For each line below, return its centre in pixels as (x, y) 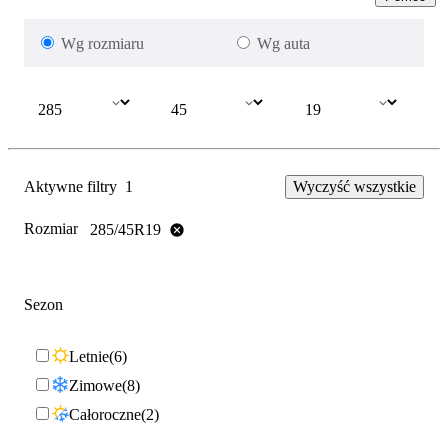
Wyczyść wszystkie (354, 187)
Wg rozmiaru (102, 44)
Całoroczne (105, 414)
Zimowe (95, 385)
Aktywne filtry (70, 187)
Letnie (89, 356)
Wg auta (283, 44)
